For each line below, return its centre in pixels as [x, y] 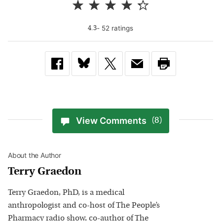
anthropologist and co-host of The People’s [84, 205]
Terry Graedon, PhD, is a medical [66, 193]
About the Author [35, 155]
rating [120, 28]
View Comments [111, 121]
